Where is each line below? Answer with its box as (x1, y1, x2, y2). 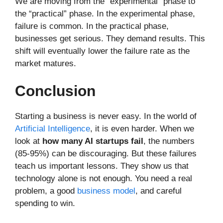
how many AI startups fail (42, 136, 143, 146)
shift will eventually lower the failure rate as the (15, 46, 190, 56)
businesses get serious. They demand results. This (15, 33, 205, 43)
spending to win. (15, 199, 75, 209)
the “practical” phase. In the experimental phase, (15, 8, 195, 18)
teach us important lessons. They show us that (15, 161, 189, 171)
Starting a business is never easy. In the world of (15, 111, 197, 121)
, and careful (135, 186, 182, 196)
